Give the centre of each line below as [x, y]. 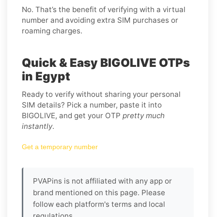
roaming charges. [52, 31]
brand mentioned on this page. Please [99, 192]
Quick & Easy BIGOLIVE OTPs [106, 62]
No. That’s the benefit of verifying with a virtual [104, 9]
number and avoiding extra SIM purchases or [100, 20]
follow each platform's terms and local [99, 204]
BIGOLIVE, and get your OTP [72, 115]
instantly [37, 126]
